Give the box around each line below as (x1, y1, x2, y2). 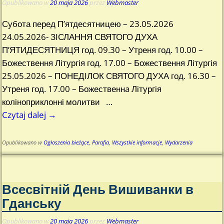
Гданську (2, 194, 61, 211)
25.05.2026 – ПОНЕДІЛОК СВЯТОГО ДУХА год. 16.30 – (2, 70, 216, 82)
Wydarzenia (165, 139, 193, 146)
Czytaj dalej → (2, 109, 57, 121)
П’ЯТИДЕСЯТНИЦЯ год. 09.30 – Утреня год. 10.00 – (2, 44, 203, 56)
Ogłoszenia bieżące (43, 139, 89, 146)
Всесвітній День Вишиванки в (2, 180, 194, 197)
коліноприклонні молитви (2, 96, 106, 108)
